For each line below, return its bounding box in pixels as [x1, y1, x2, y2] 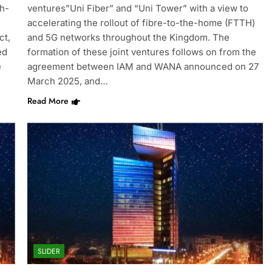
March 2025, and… [27, 75, 108, 87]
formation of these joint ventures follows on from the [27, 46, 256, 58]
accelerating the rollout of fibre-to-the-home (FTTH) [27, 17, 255, 29]
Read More [27, 95, 69, 107]
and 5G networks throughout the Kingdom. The [27, 32, 229, 44]
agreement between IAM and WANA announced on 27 [27, 61, 259, 73]
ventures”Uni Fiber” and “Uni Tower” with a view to [27, 2, 248, 15]
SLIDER [37, 246, 60, 257]
